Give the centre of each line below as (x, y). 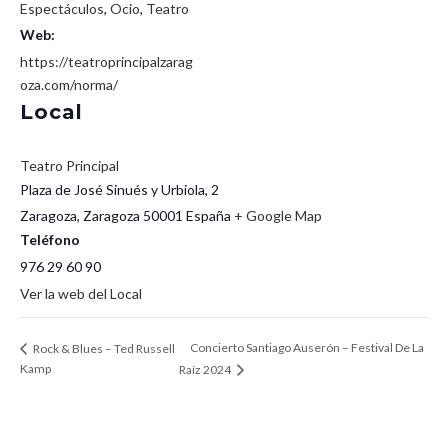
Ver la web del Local (81, 293)
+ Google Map (278, 215)
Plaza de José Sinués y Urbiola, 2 (119, 189)
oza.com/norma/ (69, 84)
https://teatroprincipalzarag (106, 61)
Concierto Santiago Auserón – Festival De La (306, 348)
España (208, 215)
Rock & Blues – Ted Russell (103, 348)
